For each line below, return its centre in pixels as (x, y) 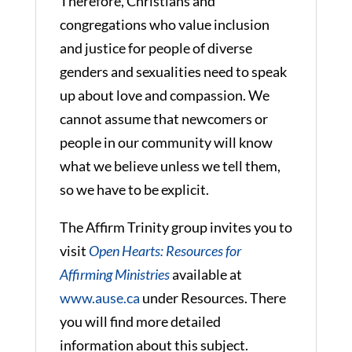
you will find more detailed (140, 321)
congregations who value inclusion (164, 24)
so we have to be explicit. (135, 189)
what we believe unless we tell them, (170, 165)
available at (205, 274)
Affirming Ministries (114, 274)
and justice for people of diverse (156, 48)
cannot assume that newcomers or (163, 118)
